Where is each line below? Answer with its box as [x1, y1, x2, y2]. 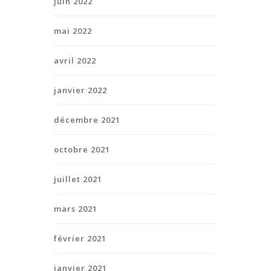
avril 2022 [54, 54, 96, 66]
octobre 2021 [54, 143, 110, 155]
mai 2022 [54, 25, 92, 36]
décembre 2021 [54, 114, 120, 125]
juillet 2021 [54, 173, 102, 184]
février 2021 [54, 232, 106, 244]
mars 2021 [54, 203, 97, 214]
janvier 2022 [54, 84, 107, 96]
